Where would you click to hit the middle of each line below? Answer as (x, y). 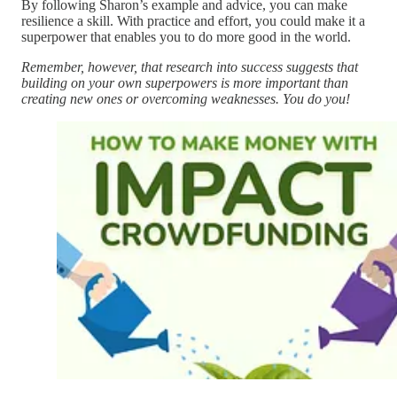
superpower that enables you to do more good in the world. (186, 37)
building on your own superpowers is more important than (185, 83)
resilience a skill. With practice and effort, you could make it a (193, 21)
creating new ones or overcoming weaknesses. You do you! (186, 99)
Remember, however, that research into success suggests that (190, 67)
